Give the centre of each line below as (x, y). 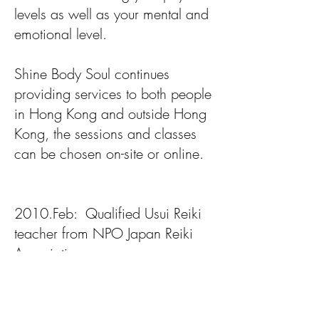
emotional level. (61, 33)
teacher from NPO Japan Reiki (104, 233)
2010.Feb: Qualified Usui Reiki (108, 213)
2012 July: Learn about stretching (111, 273)
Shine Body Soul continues (92, 73)
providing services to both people (113, 93)
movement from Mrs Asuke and (106, 293)
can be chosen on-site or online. (111, 153)
